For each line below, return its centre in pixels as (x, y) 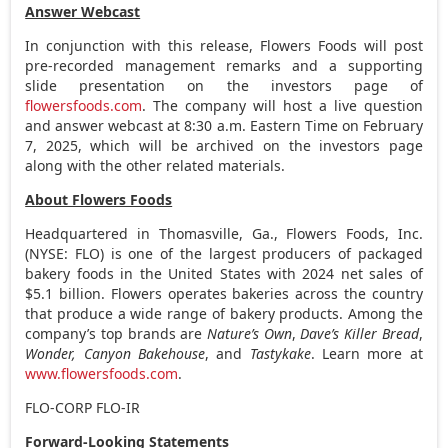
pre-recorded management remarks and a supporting (224, 65)
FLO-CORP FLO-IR (83, 407)
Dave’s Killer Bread (359, 333)
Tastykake (280, 353)
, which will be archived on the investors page (250, 145)
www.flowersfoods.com (102, 373)
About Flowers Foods (99, 199)
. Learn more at (366, 353)
